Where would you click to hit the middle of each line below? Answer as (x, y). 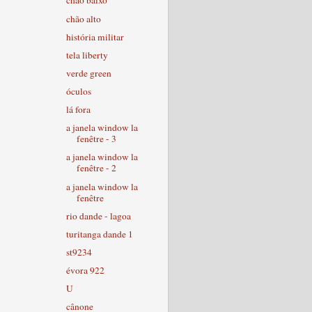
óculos (78, 91)
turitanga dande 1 (99, 234)
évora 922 (85, 270)
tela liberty (87, 55)
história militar (95, 37)
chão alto (83, 18)
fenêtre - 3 (96, 139)
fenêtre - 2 (96, 168)
